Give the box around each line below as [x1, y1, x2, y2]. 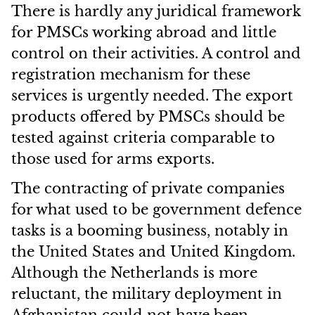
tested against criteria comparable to [11, 129, 275, 146]
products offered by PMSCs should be [11, 108, 285, 125]
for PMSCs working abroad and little [11, 24, 276, 41]
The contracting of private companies [11, 180, 285, 197]
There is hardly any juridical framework [11, 3, 301, 20]
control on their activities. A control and [11, 45, 301, 62]
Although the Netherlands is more [11, 264, 257, 281]
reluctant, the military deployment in [11, 285, 282, 302]
